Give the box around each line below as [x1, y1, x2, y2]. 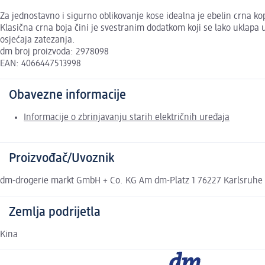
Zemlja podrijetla [9, 206, 101, 219]
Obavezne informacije [9, 89, 126, 102]
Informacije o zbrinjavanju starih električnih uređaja [24, 113, 230, 123]
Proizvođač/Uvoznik [9, 152, 114, 166]
